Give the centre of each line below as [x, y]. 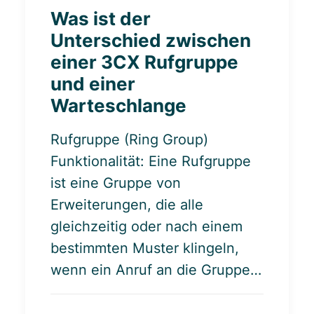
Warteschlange [118, 105]
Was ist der [101, 19]
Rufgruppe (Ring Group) [129, 139]
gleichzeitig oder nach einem [146, 226]
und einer [93, 84]
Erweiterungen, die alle [127, 205]
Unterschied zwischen [151, 40]
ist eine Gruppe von [116, 183]
